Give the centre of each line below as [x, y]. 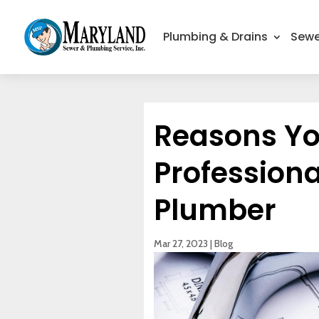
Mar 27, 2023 [181, 244]
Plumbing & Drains [215, 37]
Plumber [215, 210]
